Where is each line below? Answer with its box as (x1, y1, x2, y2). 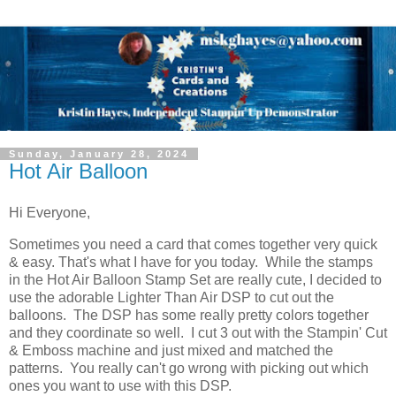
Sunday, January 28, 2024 (9, 148, 189, 159)
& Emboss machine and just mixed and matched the (9, 343, 333, 359)
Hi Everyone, (9, 205, 94, 221)
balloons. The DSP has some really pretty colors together (9, 308, 369, 324)
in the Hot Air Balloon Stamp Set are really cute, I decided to (9, 272, 382, 288)
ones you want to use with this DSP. (9, 378, 232, 394)
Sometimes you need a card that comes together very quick (9, 237, 377, 253)
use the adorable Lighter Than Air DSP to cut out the (9, 290, 334, 306)
